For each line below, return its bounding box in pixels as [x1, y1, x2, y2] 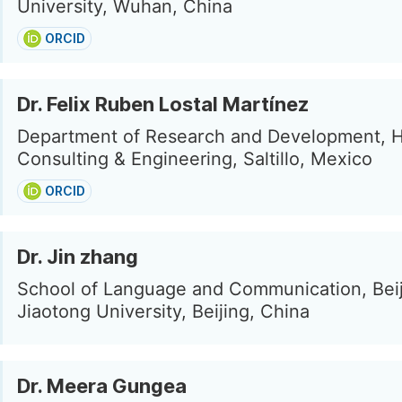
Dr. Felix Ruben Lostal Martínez [17, 92, 309, 116]
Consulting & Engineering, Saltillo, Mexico [17, 148, 372, 170]
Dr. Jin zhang [17, 245, 138, 268]
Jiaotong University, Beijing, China [17, 301, 310, 322]
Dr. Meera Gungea [17, 374, 187, 398]
